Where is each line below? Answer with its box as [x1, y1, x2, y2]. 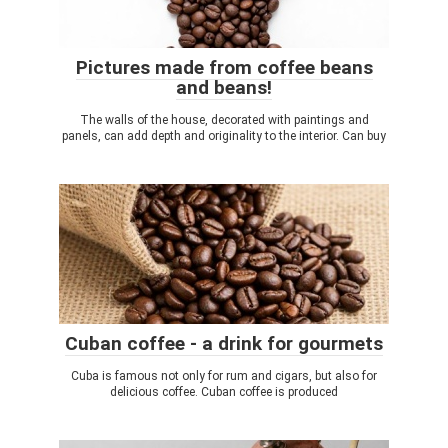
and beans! [176, 76, 272, 99]
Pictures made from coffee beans [75, 56, 373, 79]
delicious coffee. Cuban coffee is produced [110, 385, 338, 399]
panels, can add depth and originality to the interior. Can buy [62, 129, 386, 143]
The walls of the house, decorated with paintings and [79, 113, 369, 127]
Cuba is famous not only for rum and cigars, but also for [71, 369, 377, 383]
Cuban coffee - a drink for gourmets [65, 332, 383, 355]
